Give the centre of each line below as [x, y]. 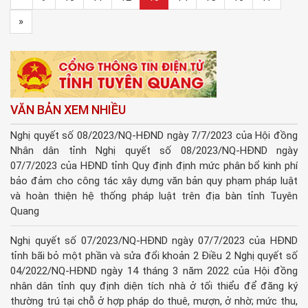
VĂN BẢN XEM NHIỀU [68, 110]
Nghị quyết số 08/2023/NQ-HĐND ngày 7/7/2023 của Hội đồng [154, 136]
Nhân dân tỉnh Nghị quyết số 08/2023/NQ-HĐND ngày [154, 151]
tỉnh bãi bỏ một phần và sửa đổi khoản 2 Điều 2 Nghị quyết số [154, 256]
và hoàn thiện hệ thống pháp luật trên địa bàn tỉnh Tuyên [154, 196]
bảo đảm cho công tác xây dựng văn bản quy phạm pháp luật [154, 181]
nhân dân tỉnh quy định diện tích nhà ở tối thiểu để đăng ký [154, 286]
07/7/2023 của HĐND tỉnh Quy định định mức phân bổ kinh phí [154, 166]
